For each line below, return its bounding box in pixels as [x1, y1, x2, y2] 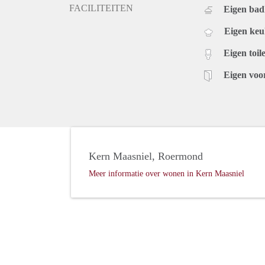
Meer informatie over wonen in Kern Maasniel [89, 169, 244, 179]
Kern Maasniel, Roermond [89, 150, 203, 163]
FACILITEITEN [69, 3, 133, 14]
